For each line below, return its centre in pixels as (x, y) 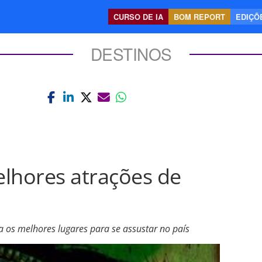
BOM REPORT (199, 17)
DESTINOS (131, 54)
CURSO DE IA (138, 17)
